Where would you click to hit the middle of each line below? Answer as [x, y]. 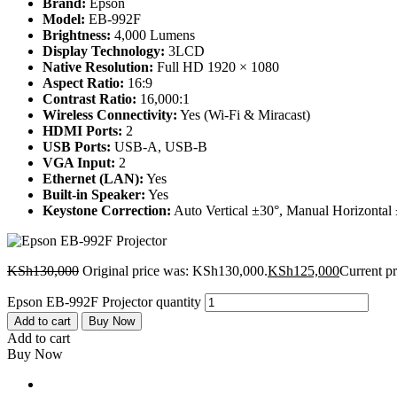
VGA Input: [79, 163]
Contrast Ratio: [90, 99]
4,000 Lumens [153, 35]
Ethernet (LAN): [93, 179]
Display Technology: [104, 51]
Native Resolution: [98, 67]
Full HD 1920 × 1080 [216, 67]
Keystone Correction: [107, 211]
